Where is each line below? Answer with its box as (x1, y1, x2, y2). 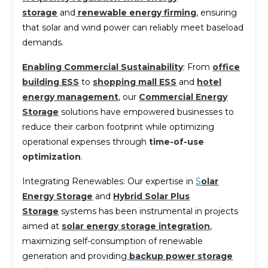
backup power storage (129, 250, 233, 261)
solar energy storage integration (62, 220, 211, 232)
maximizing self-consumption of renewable (22, 235, 203, 246)
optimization (22, 151, 81, 162)
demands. (22, 36, 64, 48)
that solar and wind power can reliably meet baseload (22, 22, 244, 33)
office (212, 61, 240, 72)
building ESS (22, 76, 80, 87)
